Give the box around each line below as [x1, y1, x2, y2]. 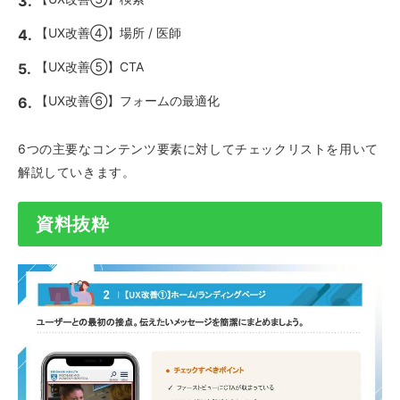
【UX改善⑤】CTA [36, 59, 144, 74]
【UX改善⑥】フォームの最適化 [36, 93, 220, 108]
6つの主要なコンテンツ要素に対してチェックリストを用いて [18, 141, 379, 156]
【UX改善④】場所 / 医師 [36, 25, 181, 40]
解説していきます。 [18, 164, 136, 179]
